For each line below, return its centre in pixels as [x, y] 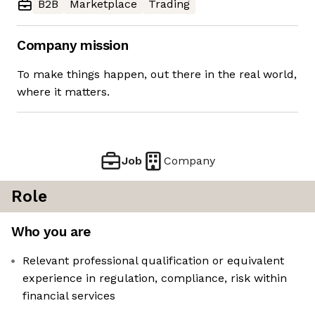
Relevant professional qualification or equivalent [153, 261]
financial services [69, 296]
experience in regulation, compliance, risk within [155, 278]
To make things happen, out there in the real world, [157, 75]
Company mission [73, 46]
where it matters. [63, 92]
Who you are [51, 232]
